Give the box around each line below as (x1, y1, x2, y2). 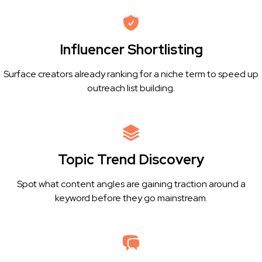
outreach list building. (87, 82, 175, 94)
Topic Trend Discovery (58, 150, 204, 168)
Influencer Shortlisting (59, 40, 203, 58)
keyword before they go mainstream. (54, 192, 208, 204)
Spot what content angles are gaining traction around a (16, 178, 246, 190)
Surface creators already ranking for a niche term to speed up (4, 68, 258, 80)
